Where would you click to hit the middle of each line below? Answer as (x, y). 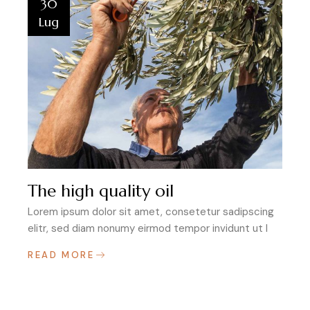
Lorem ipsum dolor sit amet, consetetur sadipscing (151, 211)
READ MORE (61, 255)
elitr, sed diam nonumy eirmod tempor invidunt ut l (148, 228)
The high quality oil (101, 191)
